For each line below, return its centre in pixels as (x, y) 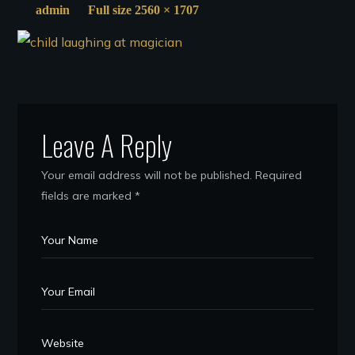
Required (279, 175)
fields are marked (88, 196)
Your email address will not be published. (147, 175)
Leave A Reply (107, 145)
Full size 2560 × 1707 (144, 10)
